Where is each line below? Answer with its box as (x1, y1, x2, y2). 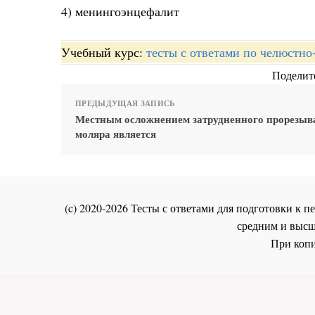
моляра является (75, 125, 156, 141)
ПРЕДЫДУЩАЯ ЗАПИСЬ (75, 97, 175, 109)
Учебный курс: (61, 43, 146, 60)
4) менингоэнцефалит (61, 3, 179, 20)
